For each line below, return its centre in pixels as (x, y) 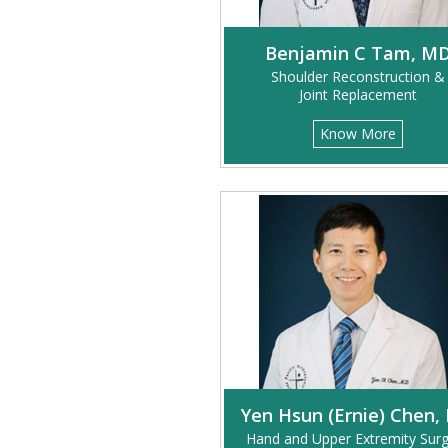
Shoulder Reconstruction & (357, 76)
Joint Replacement (357, 94)
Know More (357, 133)
